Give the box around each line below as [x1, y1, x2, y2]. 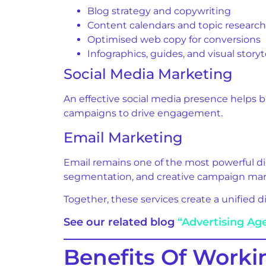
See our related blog [64, 215, 178, 229]
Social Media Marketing [64, 65, 233, 83]
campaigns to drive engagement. [64, 107, 223, 119]
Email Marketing [64, 128, 183, 146]
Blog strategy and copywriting [87, 5, 231, 17]
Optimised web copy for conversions [87, 34, 261, 46]
